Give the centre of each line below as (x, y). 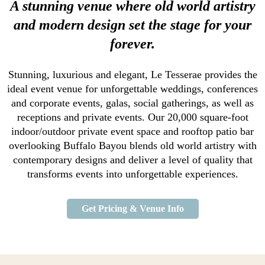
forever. (132, 44)
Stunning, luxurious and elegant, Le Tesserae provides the (132, 75)
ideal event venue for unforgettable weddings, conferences (132, 89)
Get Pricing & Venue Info (132, 209)
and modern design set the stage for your (132, 25)
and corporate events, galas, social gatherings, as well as (132, 103)
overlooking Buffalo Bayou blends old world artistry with (132, 146)
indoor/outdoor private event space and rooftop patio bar (132, 132)
